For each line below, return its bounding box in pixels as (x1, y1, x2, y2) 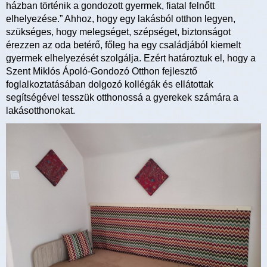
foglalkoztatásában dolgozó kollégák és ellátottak (6, 79, 213, 90)
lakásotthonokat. (6, 105, 75, 116)
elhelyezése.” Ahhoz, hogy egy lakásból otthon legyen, (6, 14, 235, 24)
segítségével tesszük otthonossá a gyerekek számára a (6, 92, 238, 103)
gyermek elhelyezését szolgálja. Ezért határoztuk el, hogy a (6, 53, 256, 64)
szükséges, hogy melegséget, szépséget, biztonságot (6, 27, 231, 38)
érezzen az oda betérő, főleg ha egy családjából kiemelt (6, 40, 241, 51)
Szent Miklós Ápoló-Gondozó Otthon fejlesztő (6, 66, 197, 77)
